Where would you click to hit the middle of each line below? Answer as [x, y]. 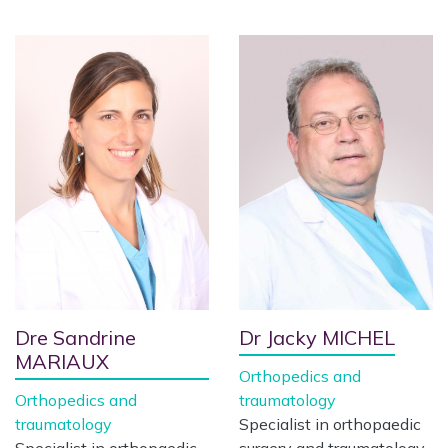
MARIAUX [62, 361]
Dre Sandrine [75, 337]
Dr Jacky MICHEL [317, 337]
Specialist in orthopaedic [330, 424]
